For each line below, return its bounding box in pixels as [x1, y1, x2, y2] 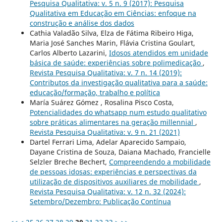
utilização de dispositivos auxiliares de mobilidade [29, 177, 199, 187]
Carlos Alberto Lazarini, [29, 48, 109, 58]
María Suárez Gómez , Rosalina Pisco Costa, [29, 98, 174, 108]
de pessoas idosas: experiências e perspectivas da [29, 167, 197, 177]
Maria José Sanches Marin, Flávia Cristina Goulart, [29, 38, 195, 48]
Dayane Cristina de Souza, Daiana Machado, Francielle [29, 147, 211, 157]
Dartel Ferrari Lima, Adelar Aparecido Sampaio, [29, 137, 186, 147]
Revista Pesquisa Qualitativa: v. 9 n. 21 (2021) [29, 127, 180, 137]
